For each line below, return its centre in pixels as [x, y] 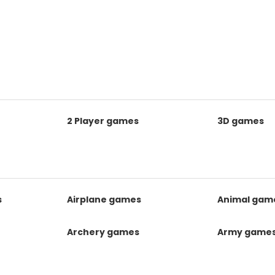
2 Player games [103, 121]
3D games [240, 121]
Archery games [103, 232]
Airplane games [104, 199]
